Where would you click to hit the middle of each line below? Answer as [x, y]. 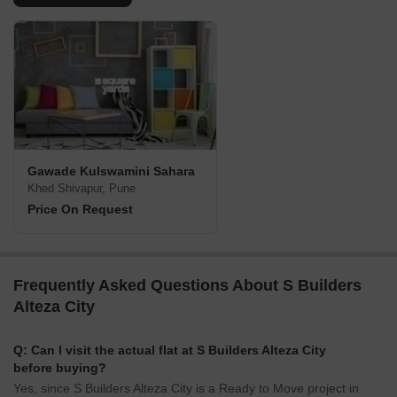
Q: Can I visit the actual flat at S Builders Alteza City [170, 350]
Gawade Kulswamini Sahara [111, 171]
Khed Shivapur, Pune [82, 189]
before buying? [60, 368]
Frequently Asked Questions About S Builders [187, 286]
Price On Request [80, 210]
